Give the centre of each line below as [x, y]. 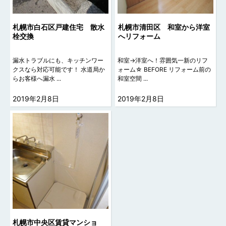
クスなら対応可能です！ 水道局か [59, 69]
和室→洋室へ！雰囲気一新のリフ [163, 60]
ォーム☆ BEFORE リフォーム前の [164, 69]
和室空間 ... [133, 78]
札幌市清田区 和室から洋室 [164, 27]
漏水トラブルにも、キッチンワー [58, 60]
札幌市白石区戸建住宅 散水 [59, 27]
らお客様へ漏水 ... [37, 78]
